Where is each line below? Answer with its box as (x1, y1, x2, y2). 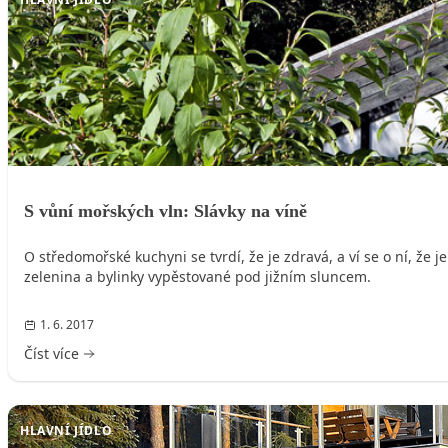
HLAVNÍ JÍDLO (20, 422, 113, 440)
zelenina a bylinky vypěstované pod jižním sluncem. (24, 267, 371, 287)
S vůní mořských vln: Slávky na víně (24, 201, 307, 222)
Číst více (24, 344, 79, 364)
